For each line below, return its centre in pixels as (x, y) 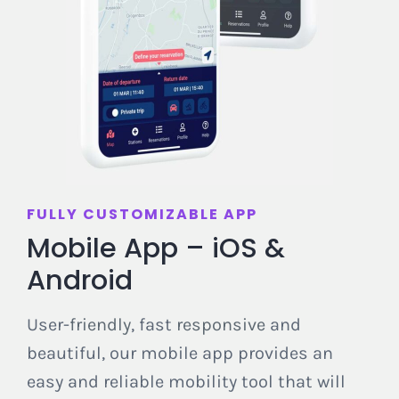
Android (79, 280)
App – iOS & (200, 248)
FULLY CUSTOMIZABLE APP (142, 214)
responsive (220, 324)
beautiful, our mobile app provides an (179, 353)
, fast (153, 324)
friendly (100, 324)
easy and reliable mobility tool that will (186, 381)
